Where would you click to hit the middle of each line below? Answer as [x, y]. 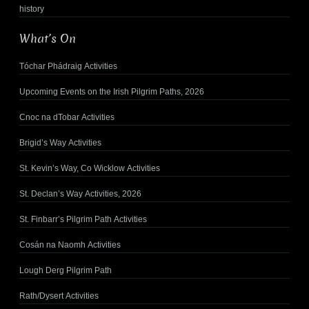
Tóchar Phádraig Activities [68, 67]
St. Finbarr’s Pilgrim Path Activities [83, 220]
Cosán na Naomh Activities [70, 245]
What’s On [48, 39]
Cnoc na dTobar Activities [67, 118]
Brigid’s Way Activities [60, 143]
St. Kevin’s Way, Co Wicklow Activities [90, 169]
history [32, 9]
